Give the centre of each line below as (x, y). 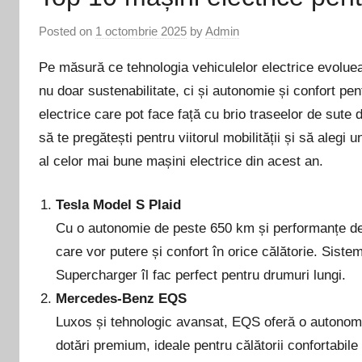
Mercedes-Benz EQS (122, 299)
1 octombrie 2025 (141, 31)
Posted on (67, 31)
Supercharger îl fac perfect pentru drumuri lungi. (201, 276)
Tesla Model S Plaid (119, 205)
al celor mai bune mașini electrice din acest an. (181, 161)
